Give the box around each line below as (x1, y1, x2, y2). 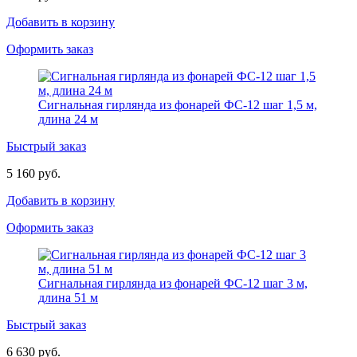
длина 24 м (38, 112, 98, 126)
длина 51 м (38, 290, 98, 304)
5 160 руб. (6, 166, 61, 180)
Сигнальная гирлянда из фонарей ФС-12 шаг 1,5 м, (38, 97, 317, 112)
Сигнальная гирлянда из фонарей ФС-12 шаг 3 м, (38, 276, 308, 290)
